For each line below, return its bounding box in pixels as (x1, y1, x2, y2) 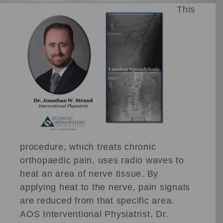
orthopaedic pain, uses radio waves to (20, 155, 184, 165)
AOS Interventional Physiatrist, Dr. (20, 209, 169, 219)
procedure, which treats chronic (20, 141, 156, 152)
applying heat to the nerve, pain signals (20, 182, 190, 192)
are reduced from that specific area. (20, 195, 174, 206)
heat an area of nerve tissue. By (20, 168, 158, 179)
